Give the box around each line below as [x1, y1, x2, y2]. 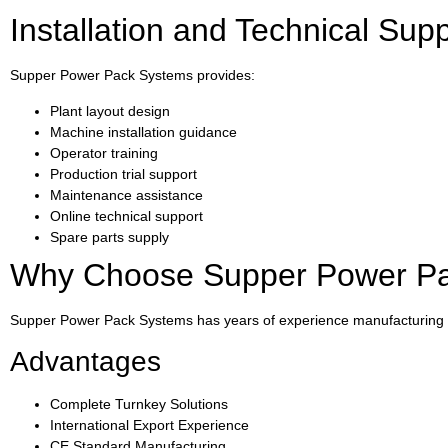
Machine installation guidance [50, 123, 237, 140]
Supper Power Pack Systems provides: [10, 67, 255, 84]
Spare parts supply [50, 228, 169, 245]
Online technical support [50, 207, 203, 224]
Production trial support [50, 165, 197, 182]
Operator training [50, 144, 158, 161]
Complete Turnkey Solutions [50, 396, 228, 413]
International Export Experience [50, 417, 249, 434]
